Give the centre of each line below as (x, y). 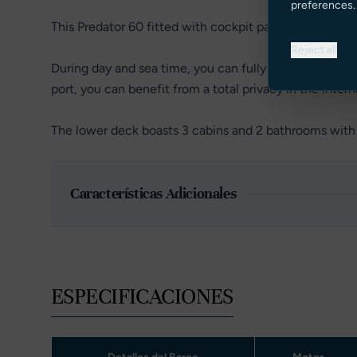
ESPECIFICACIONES (142, 297)
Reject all (314, 49)
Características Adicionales (153, 193)
